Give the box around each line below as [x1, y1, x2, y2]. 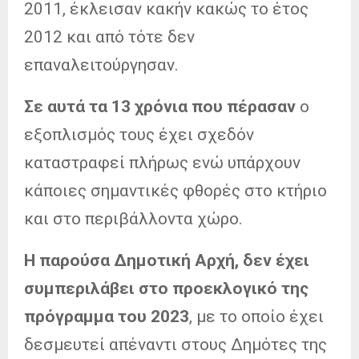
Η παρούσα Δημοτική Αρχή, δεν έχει [24, 250, 309, 270]
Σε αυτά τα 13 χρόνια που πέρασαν [24, 96, 296, 116]
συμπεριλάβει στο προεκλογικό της [24, 278, 309, 298]
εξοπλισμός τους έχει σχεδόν [24, 124, 254, 144]
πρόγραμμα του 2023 [24, 306, 189, 326]
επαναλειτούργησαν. [24, 54, 179, 75]
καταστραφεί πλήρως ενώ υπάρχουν [24, 152, 301, 172]
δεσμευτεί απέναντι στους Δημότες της [24, 334, 327, 354]
